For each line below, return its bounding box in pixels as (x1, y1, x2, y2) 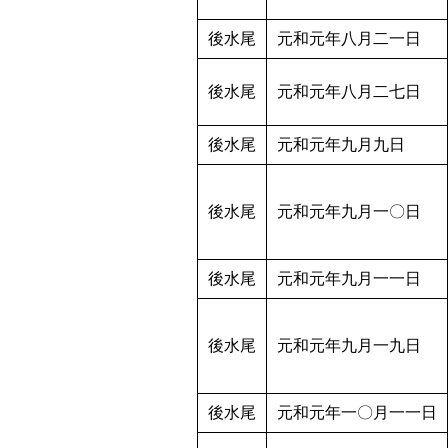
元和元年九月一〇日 (277, 203, 421, 221)
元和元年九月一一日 (277, 270, 421, 288)
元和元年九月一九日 (277, 337, 421, 355)
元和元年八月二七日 (277, 83, 421, 101)
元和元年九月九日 (277, 136, 405, 154)
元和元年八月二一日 (277, 30, 421, 48)
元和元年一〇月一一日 (277, 404, 437, 422)
